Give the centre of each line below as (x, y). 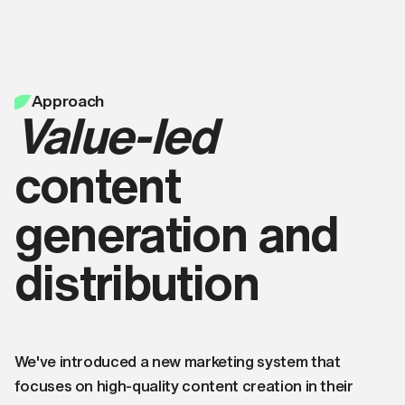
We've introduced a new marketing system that (177, 362)
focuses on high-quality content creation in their (184, 386)
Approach (68, 102)
